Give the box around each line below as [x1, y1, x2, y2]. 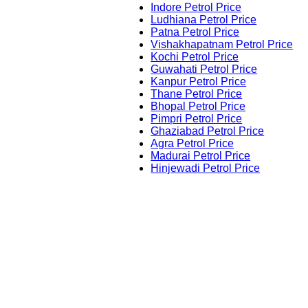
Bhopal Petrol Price [151, 100, 246, 113]
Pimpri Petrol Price [151, 113, 243, 125]
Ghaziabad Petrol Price [151, 125, 265, 137]
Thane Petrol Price [151, 88, 243, 100]
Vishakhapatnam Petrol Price [151, 38, 294, 51]
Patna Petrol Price [151, 26, 240, 38]
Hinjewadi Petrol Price [151, 162, 261, 175]
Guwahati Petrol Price [151, 63, 258, 76]
